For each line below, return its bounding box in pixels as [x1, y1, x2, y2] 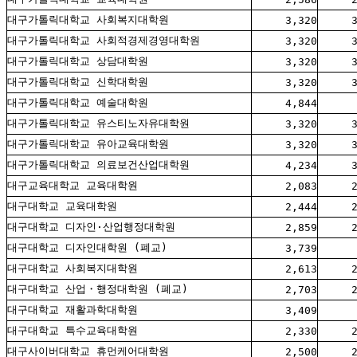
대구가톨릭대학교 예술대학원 [7, 96, 148, 109]
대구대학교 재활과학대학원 [7, 304, 138, 316]
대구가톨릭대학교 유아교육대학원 [7, 138, 169, 151]
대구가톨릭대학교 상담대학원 [7, 55, 148, 68]
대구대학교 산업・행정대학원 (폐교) [7, 283, 188, 296]
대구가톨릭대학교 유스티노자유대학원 [7, 117, 190, 130]
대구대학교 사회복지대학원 [7, 262, 138, 275]
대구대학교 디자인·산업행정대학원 [7, 221, 175, 233]
